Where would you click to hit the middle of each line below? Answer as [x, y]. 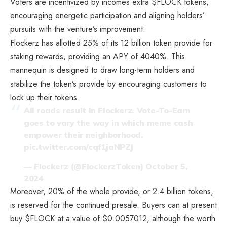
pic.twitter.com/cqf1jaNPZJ [79, 147]
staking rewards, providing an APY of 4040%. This [98, 57]
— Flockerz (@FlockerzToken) [85, 166]
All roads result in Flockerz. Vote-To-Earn [107, 111]
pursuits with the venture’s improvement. [78, 29]
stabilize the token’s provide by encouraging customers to [108, 84]
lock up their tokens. [46, 98]
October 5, [167, 166]
